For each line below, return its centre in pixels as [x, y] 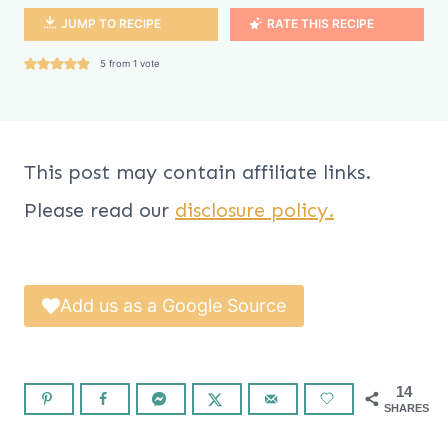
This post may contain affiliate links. [197, 171]
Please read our [99, 209]
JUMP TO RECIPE [111, 23]
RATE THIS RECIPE [320, 23]
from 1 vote [132, 63]
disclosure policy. [254, 209]
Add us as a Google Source [173, 305]
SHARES [406, 408]
